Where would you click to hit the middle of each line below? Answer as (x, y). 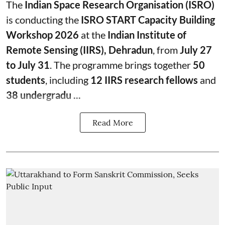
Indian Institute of (147, 35)
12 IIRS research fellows (144, 80)
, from (166, 50)
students (26, 80)
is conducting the (43, 20)
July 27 (196, 50)
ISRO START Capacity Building (148, 20)
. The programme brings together (121, 65)
